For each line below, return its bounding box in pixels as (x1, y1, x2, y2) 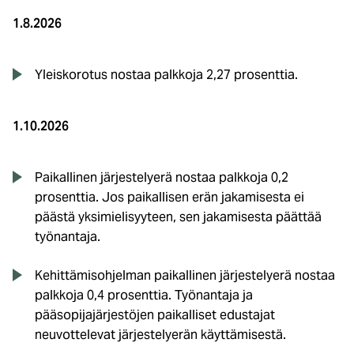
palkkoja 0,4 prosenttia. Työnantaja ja (35, 286, 253, 303)
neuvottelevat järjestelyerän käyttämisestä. (35, 326, 286, 343)
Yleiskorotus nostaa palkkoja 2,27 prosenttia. (35, 66, 298, 83)
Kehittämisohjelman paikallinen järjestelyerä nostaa (35, 266, 335, 284)
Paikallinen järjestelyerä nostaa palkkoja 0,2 (35, 168, 288, 186)
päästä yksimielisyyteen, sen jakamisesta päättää (35, 208, 322, 225)
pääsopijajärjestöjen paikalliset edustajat (35, 306, 275, 323)
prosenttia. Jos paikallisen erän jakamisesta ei (35, 188, 304, 205)
